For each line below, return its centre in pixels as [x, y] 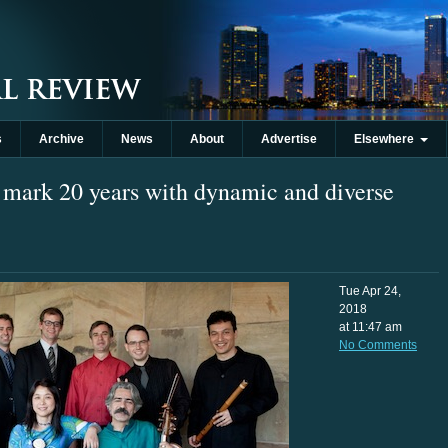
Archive [61, 139]
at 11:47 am [370, 327]
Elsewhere [387, 139]
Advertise [289, 139]
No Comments [378, 345]
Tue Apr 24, [370, 291]
